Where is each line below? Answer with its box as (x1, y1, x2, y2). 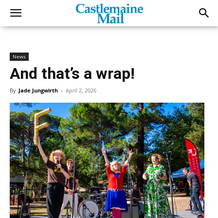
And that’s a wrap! (10, 64, 135, 83)
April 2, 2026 (66, 87, 96, 94)
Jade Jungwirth (18, 87, 58, 94)
